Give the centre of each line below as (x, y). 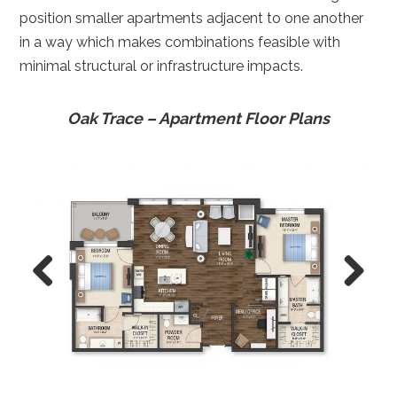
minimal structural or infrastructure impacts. (163, 66)
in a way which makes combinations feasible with (180, 43)
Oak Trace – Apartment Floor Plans (198, 119)
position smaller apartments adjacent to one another (192, 19)
